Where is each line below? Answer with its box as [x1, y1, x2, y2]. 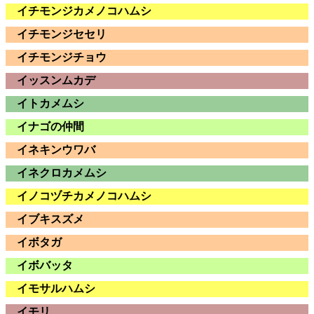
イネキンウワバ [17, 144, 95, 156]
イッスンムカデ [17, 74, 95, 87]
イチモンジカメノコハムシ [17, 5, 151, 18]
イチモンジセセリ [17, 28, 107, 41]
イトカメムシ [17, 97, 84, 110]
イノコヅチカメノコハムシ [17, 190, 151, 203]
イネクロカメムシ [17, 167, 107, 179]
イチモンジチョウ [17, 51, 107, 64]
